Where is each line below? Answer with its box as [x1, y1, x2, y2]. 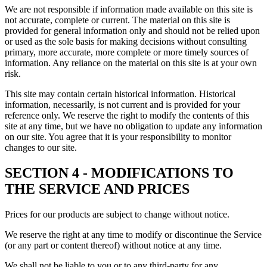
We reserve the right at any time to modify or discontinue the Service [5, 229, 262, 240]
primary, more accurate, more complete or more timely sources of [5, 47, 249, 58]
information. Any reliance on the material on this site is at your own [5, 58, 257, 69]
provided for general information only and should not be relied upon [5, 26, 260, 36]
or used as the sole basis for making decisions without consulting [5, 36, 247, 47]
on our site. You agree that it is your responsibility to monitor [5, 132, 231, 142]
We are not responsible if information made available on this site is [5, 4, 253, 15]
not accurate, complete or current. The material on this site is [5, 15, 230, 26]
